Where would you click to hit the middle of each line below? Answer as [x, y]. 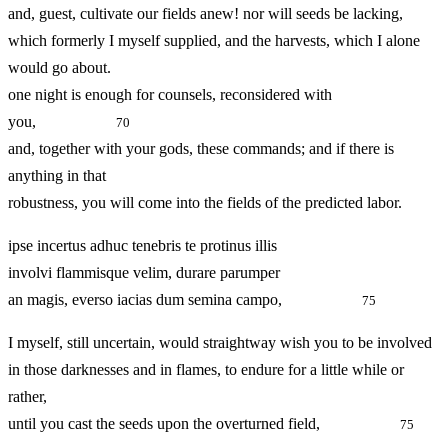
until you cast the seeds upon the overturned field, [204, 424]
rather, [27, 397]
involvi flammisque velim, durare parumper [144, 273]
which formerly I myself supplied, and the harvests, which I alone [214, 41]
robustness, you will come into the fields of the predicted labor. [205, 203]
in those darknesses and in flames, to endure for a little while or [206, 370]
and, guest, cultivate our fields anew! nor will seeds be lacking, [205, 14]
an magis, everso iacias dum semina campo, [185, 300]
